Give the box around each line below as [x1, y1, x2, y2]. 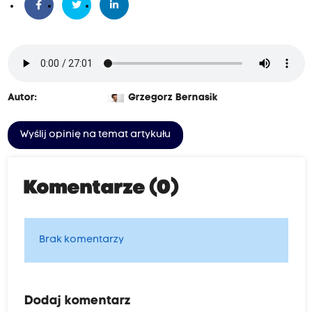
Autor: [7, 93, 37, 104]
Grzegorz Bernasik [127, 93, 218, 104]
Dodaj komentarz [24, 295, 131, 309]
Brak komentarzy [38, 235, 124, 246]
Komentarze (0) [24, 179, 179, 199]
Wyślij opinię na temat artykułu [19, 130, 171, 141]
